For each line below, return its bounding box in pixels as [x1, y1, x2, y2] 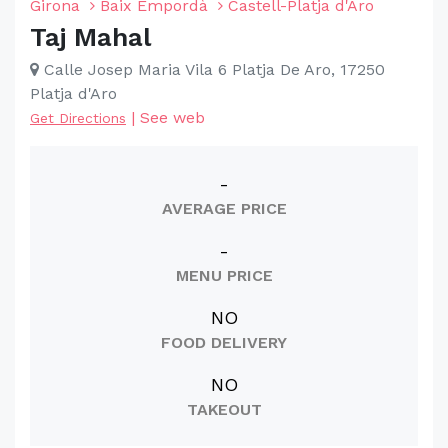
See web [140, 108, 205, 127]
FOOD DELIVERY [161, 333, 287, 352]
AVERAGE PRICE [161, 199, 287, 218]
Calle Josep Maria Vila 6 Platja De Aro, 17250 [39, 60, 385, 79]
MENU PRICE [175, 266, 273, 285]
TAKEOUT [186, 400, 262, 419]
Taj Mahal [30, 22, 151, 52]
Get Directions [30, 110, 126, 126]
